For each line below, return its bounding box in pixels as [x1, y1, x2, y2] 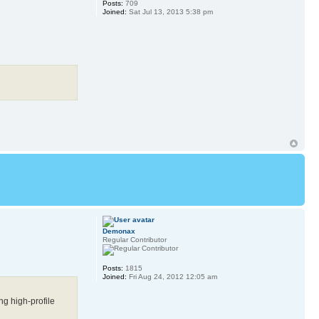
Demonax [102, 227, 135, 236]
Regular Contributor [102, 236, 167, 244]
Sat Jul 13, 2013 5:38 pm [126, 8, 213, 16]
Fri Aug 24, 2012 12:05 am [126, 273, 217, 281]
